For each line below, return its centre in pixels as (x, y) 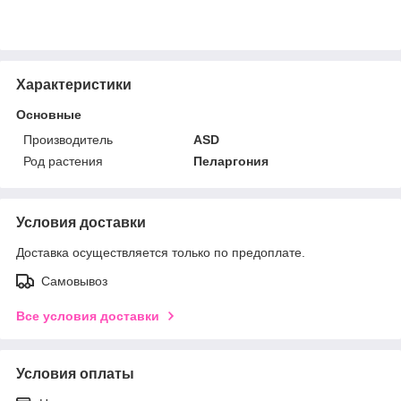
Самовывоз (74, 281)
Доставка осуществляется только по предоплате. (161, 252)
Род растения (63, 161)
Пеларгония (231, 161)
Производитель (68, 139)
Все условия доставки (88, 316)
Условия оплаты (75, 373)
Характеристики (74, 84)
